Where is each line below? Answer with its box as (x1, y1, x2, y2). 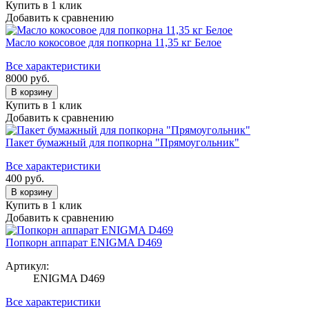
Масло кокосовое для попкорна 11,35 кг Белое (6, 36, 221, 48)
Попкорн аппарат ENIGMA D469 (6, 236, 162, 248)
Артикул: (6, 259, 49, 272)
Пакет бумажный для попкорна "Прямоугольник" (6, 136, 239, 148)
